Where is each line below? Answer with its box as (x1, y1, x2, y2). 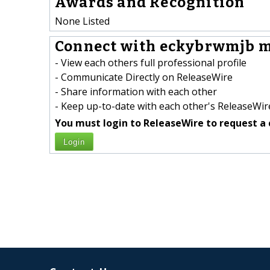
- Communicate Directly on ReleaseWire (55, 71, 233, 84)
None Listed (55, 14, 110, 28)
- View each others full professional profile (55, 56, 246, 70)
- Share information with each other (55, 85, 217, 99)
